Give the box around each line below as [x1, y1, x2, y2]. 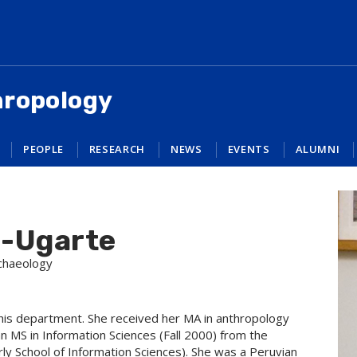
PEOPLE [22, 142, 64, 156]
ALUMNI [295, 142, 340, 156]
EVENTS [227, 142, 270, 156]
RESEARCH [88, 142, 146, 156]
